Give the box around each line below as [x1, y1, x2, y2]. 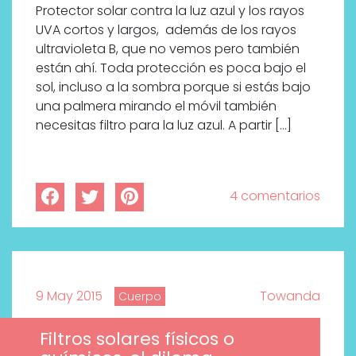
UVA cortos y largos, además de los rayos [36, 21, 296, 40]
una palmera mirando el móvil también [36, 97, 277, 116]
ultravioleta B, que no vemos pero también [36, 40, 300, 59]
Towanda [260, 287, 320, 306]
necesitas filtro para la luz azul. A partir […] [36, 116, 292, 135]
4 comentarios [230, 187, 320, 206]
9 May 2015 [36, 287, 103, 306]
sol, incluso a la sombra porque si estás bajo [36, 78, 311, 97]
